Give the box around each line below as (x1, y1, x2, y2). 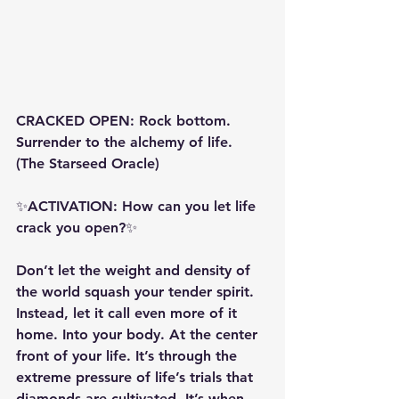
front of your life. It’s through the (16, 347, 241, 365)
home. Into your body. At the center (16, 326, 262, 344)
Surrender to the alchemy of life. (16, 134, 237, 151)
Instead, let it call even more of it (16, 305, 241, 322)
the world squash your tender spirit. (16, 283, 258, 301)
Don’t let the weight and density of (16, 262, 255, 280)
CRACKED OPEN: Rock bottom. (16, 112, 235, 130)
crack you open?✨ (16, 219, 137, 237)
